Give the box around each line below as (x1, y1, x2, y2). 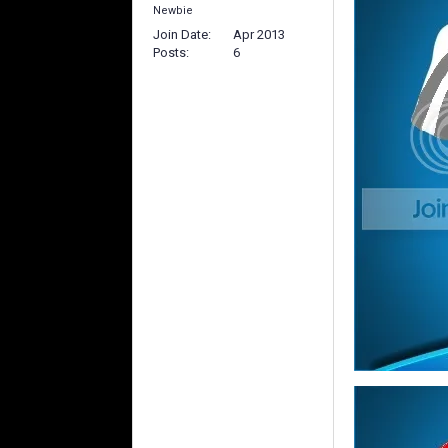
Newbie (153, 4, 193, 17)
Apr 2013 (233, 27, 285, 42)
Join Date (153, 27, 208, 42)
